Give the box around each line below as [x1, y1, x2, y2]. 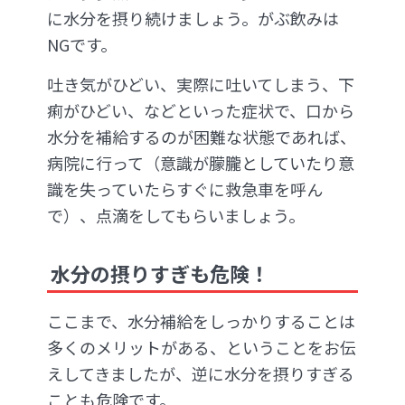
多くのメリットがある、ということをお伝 [47, 335, 356, 360]
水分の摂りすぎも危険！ [51, 258, 270, 287]
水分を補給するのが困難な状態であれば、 [47, 125, 356, 149]
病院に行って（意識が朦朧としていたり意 [47, 151, 354, 175]
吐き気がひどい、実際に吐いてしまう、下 [47, 72, 354, 97]
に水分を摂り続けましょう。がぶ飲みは [47, 6, 339, 31]
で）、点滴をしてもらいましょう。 [47, 203, 305, 228]
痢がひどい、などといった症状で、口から [47, 99, 354, 123]
